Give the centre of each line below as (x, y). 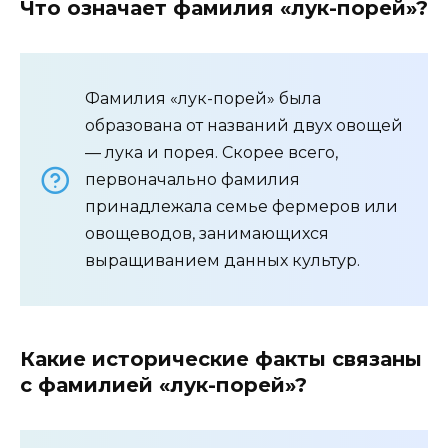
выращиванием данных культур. (222, 261)
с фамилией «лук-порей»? (163, 385)
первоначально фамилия (192, 180)
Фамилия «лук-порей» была (203, 99)
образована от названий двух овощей (244, 126)
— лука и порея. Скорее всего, (211, 153)
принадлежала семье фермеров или (241, 207)
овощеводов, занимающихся (207, 234)
